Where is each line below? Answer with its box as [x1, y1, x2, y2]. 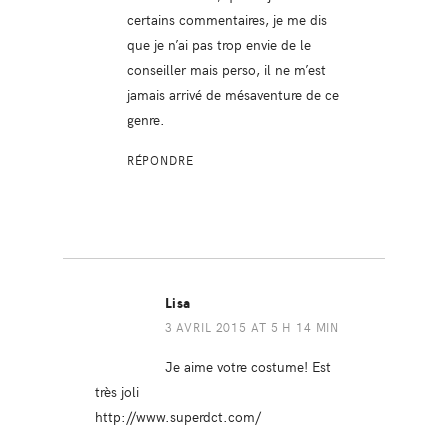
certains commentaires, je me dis [126, 8, 327, 29]
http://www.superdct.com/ [94, 405, 261, 426]
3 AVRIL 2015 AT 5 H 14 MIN [164, 318, 340, 335]
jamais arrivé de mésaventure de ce [126, 83, 339, 104]
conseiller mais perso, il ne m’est [126, 58, 326, 79]
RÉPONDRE [126, 151, 194, 168]
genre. [126, 108, 165, 129]
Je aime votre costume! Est [164, 355, 331, 376]
